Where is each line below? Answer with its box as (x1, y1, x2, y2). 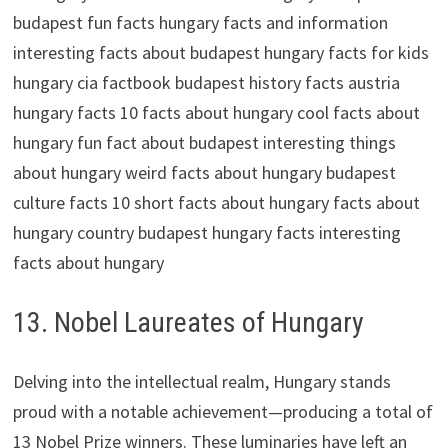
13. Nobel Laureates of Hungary (12, 305, 364, 339)
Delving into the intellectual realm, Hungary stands (12, 369, 391, 393)
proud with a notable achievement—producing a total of (12, 399, 433, 423)
